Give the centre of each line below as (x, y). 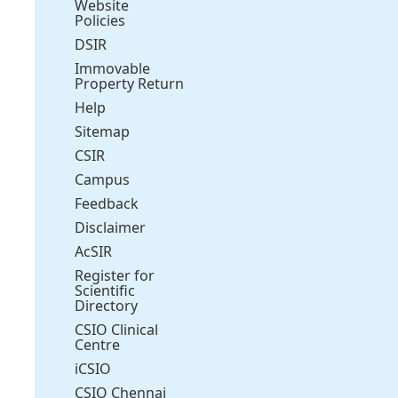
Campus (103, 179)
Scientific (105, 290)
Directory (107, 305)
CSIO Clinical (117, 329)
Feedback (107, 203)
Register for (115, 275)
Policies (100, 20)
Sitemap (103, 131)
